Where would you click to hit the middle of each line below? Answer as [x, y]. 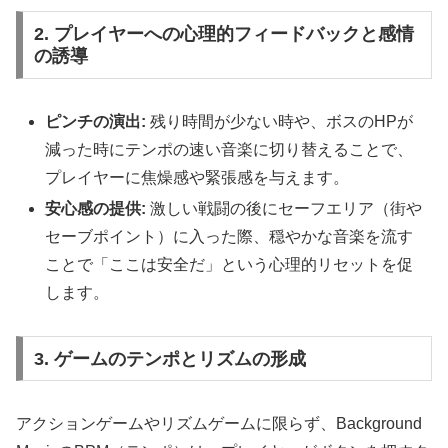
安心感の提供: [96, 208]
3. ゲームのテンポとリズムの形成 [169, 358]
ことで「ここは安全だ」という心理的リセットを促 [229, 264]
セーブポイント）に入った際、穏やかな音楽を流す [229, 236]
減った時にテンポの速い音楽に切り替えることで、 [229, 149]
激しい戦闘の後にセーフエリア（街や [284, 208]
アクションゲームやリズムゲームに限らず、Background [219, 424]
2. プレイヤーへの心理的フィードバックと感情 [223, 33]
